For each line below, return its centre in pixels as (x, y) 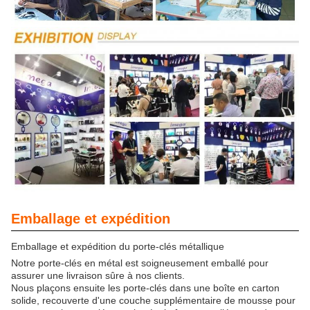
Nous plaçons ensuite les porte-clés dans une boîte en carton (145, 288)
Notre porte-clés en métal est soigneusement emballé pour (140, 263)
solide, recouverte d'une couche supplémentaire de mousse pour (153, 300)
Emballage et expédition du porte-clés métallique (118, 246)
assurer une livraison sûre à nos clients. (98, 275)
